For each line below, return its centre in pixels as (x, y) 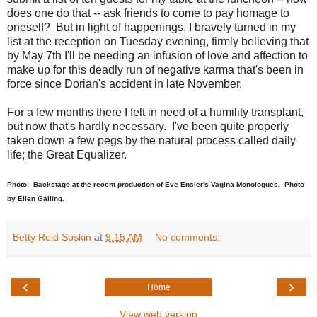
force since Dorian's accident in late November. (125, 84)
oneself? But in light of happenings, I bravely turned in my (151, 28)
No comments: (188, 237)
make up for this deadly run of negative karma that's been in (155, 70)
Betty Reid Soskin (52, 237)
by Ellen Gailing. (36, 199)
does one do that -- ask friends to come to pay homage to (148, 13)
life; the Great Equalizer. (67, 155)
